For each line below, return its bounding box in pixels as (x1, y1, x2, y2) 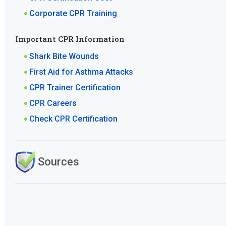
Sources (37, 155, 79, 168)
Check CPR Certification (29, 114, 118, 124)
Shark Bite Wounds (29, 51, 99, 62)
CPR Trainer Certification (29, 83, 121, 93)
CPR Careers (29, 98, 77, 108)
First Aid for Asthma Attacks (29, 67, 133, 77)
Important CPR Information (15, 34, 125, 44)
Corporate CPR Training (29, 9, 117, 19)
